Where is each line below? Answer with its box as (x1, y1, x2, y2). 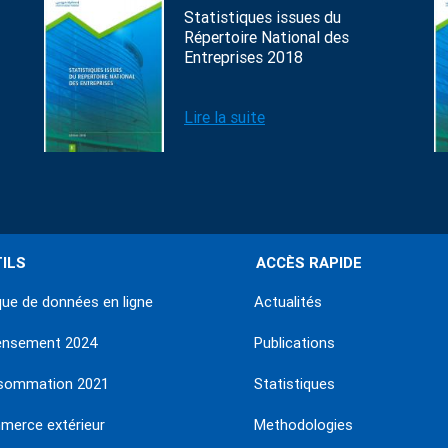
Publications (254, 334, 335, 352)
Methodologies (254, 416, 353, 434)
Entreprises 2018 (184, 48, 303, 67)
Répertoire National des (184, 28, 349, 47)
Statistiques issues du (184, 8, 341, 27)
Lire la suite (184, 108, 265, 127)
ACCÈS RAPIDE (256, 254, 362, 272)
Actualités (254, 293, 322, 311)
